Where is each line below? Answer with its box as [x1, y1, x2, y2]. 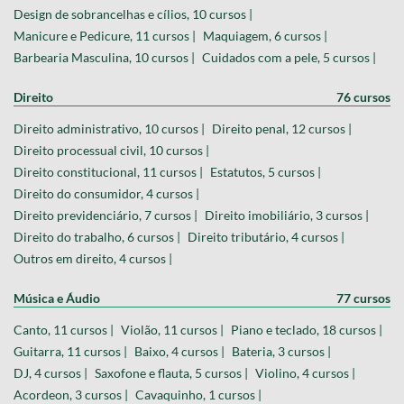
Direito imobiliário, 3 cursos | [205, 207, 369, 224]
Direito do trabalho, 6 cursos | [14, 229, 180, 245]
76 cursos [336, 89, 390, 106]
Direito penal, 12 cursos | [212, 121, 352, 137]
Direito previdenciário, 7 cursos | [14, 207, 197, 224]
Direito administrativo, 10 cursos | [14, 121, 205, 137]
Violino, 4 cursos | [255, 365, 355, 381]
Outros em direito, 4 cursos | [14, 251, 172, 267]
